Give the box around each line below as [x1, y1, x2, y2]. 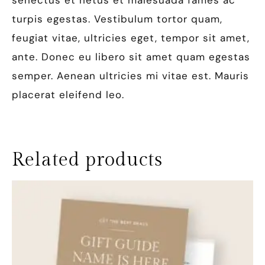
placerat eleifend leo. [12, 88, 124, 101]
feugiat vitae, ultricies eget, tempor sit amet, [12, 31, 250, 44]
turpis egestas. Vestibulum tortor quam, [12, 12, 222, 25]
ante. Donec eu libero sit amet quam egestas [12, 50, 250, 63]
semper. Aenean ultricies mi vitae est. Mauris [12, 69, 249, 82]
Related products [12, 148, 163, 171]
